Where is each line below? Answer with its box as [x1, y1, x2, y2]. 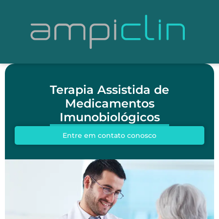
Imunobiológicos [59, 110, 160, 124]
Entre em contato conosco [63, 131, 156, 140]
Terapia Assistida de [50, 83, 169, 97]
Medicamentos [65, 96, 154, 110]
